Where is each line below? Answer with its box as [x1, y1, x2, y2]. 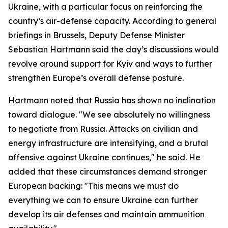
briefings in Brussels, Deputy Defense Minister [8, 30, 185, 40]
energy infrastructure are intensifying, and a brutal [8, 138, 208, 148]
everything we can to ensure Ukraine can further [8, 195, 198, 205]
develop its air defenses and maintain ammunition [8, 209, 205, 219]
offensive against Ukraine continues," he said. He [8, 152, 201, 162]
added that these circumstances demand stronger [8, 166, 207, 177]
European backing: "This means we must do [8, 181, 179, 191]
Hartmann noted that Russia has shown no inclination [8, 95, 216, 105]
